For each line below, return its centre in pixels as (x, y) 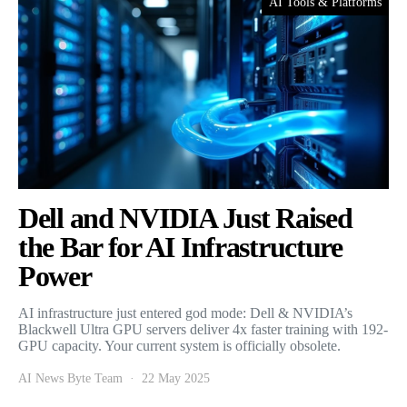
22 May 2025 (176, 378)
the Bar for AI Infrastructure (180, 247)
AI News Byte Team (70, 378)
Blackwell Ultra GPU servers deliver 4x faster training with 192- (203, 329)
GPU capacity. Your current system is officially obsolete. (179, 345)
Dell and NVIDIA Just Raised (185, 218)
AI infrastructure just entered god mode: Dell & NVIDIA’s (185, 313)
